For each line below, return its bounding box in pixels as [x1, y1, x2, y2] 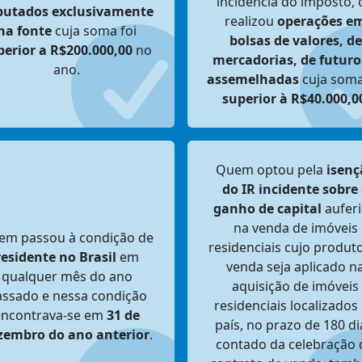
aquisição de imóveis [232, 277, 359, 295]
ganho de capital [213, 200, 322, 217]
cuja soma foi [52, 22, 137, 40]
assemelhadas [207, 70, 299, 88]
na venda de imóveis [233, 219, 358, 237]
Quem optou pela [215, 161, 326, 179]
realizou [225, 12, 277, 30]
